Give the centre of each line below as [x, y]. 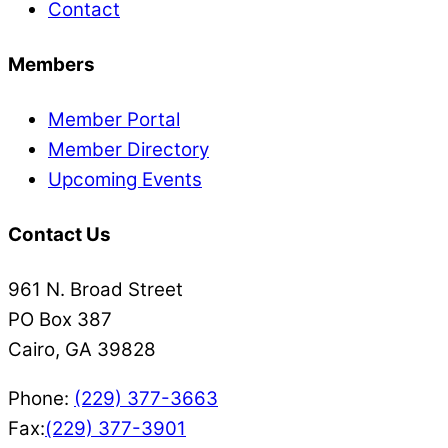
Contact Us [59, 234]
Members [51, 64]
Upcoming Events [125, 179]
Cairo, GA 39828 [82, 349]
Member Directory [128, 149]
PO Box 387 [60, 319]
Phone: [41, 398]
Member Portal [114, 119]
